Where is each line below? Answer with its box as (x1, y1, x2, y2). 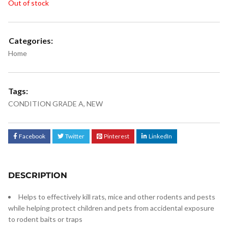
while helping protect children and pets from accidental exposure (8, 204, 214, 212)
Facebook (19, 132, 45, 140)
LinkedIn (149, 132, 172, 140)
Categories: (9, 36, 53, 45)
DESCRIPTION (8, 170, 67, 180)
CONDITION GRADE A (8, 99, 83, 108)
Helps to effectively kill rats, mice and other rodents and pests (18, 192, 215, 201)
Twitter (65, 132, 84, 140)
